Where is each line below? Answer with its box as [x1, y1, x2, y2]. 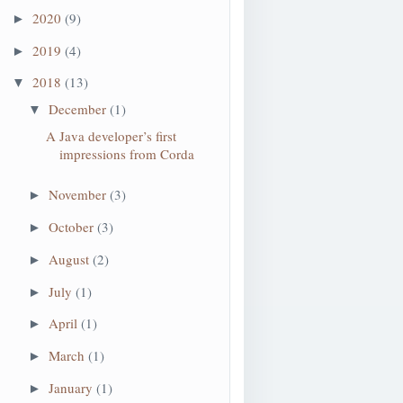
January [49, 378, 96, 397]
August [49, 249, 93, 268]
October [49, 218, 97, 236]
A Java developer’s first [45, 126, 176, 145]
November [49, 185, 110, 204]
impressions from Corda [58, 144, 194, 163]
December [49, 100, 110, 118]
